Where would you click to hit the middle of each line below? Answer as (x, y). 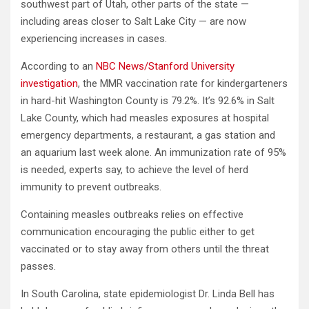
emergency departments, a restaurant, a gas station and (148, 135)
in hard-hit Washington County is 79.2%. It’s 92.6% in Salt (148, 100)
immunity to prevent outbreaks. (91, 187)
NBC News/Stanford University (165, 66)
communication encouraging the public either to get (138, 231)
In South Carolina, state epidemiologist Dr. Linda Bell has (148, 293)
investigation (49, 83)
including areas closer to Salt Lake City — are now (133, 21)
